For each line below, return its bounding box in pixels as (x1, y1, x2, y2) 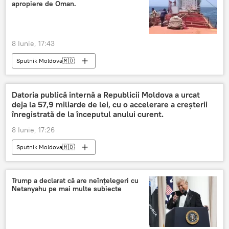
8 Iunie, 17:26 (12, 125, 55, 135)
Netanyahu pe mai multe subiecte (12, 184, 122, 194)
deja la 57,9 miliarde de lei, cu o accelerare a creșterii (12, 99, 208, 110)
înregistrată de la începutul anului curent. (12, 109, 164, 120)
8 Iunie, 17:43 (12, 39, 55, 49)
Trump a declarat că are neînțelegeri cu (12, 176, 139, 186)
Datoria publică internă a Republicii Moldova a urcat (12, 89, 200, 100)
